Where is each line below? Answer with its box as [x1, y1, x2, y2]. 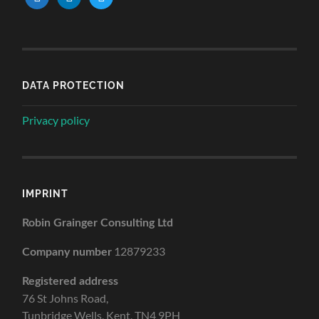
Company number [22, 246, 113, 258]
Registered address [22, 275, 119, 287]
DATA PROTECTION [22, 78, 125, 91]
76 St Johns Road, [22, 291, 109, 305]
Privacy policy [22, 113, 90, 127]
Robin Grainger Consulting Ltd [22, 216, 174, 229]
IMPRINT [22, 187, 69, 199]
